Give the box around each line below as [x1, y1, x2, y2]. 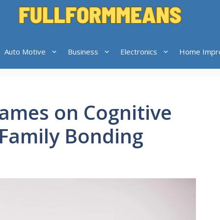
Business [67, 47, 98, 56]
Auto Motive [4, 47, 46, 56]
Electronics [120, 47, 157, 56]
